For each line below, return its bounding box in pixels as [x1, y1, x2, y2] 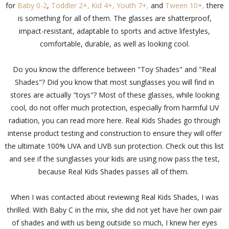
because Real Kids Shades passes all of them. [38, 167, 191, 177]
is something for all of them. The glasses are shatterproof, [17, 13, 212, 24]
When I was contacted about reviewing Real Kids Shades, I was [10, 192, 219, 202]
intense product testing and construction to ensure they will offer [7, 128, 222, 139]
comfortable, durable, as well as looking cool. [39, 39, 190, 49]
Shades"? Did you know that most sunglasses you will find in [15, 77, 214, 87]
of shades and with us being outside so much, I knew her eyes [12, 218, 217, 228]
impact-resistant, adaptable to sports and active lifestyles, [19, 26, 210, 36]
